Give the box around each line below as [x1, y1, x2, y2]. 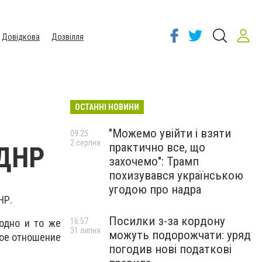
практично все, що [109, 140, 205, 154]
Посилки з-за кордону [109, 214, 225, 228]
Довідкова [2, 32, 40, 42]
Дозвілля [51, 32, 84, 42]
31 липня [70, 226, 101, 235]
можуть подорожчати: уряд [109, 228, 251, 242]
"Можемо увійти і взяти [109, 126, 231, 140]
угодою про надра [109, 182, 201, 196]
